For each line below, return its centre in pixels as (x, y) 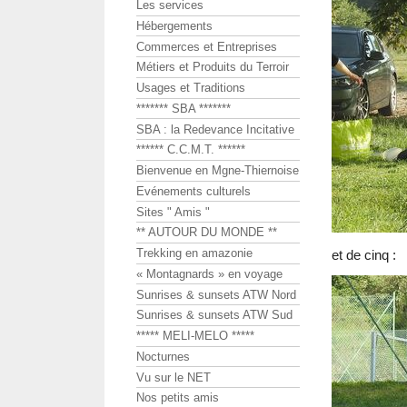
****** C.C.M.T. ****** (191, 150)
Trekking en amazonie (194, 253)
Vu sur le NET (174, 377)
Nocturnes (163, 356)
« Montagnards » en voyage (209, 273)
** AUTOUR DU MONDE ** (207, 233)
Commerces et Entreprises (207, 46)
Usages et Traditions (191, 88)
